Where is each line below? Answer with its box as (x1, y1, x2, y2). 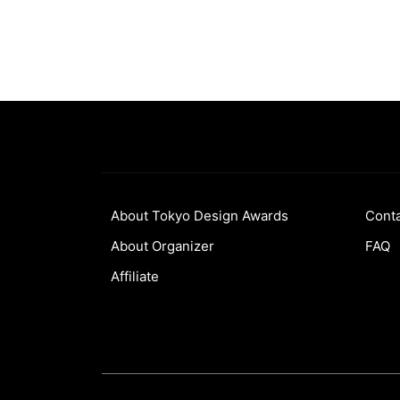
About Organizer (111, 237, 214, 254)
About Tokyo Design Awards (111, 207, 288, 224)
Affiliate (111, 268, 159, 285)
